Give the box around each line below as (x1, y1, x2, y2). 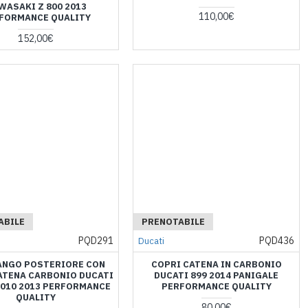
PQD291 (78, 234, 114, 247)
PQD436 (258, 234, 294, 247)
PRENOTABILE (142, 215, 206, 228)
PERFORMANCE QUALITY (161, 280, 272, 292)
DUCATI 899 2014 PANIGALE (154, 269, 279, 281)
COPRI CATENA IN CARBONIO (151, 258, 282, 270)
